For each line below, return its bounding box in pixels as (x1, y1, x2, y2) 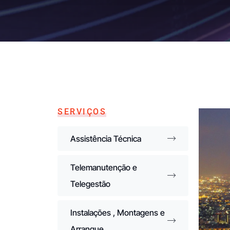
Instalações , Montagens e (70, 207, 165, 218)
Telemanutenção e (70, 162, 137, 172)
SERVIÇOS (57, 107, 107, 117)
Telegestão (70, 179, 110, 189)
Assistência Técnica (70, 133, 141, 144)
